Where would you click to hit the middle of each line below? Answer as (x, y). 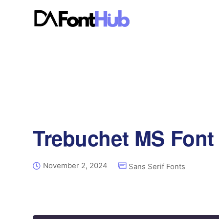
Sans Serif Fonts (157, 166)
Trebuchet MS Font (123, 138)
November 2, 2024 (75, 165)
